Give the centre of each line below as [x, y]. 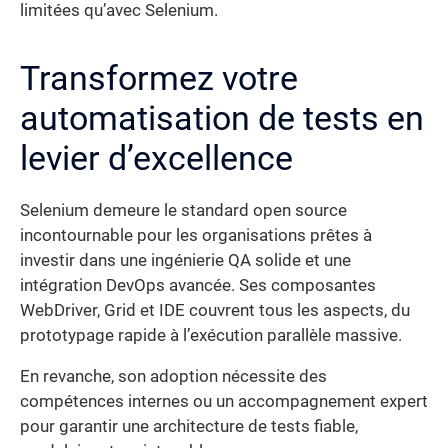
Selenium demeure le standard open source [183, 210]
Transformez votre [159, 77]
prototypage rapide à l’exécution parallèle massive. [211, 335]
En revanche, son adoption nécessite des [173, 377]
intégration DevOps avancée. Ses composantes [198, 285]
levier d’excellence [156, 157]
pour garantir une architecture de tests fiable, [189, 427]
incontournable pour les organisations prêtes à [196, 235]
